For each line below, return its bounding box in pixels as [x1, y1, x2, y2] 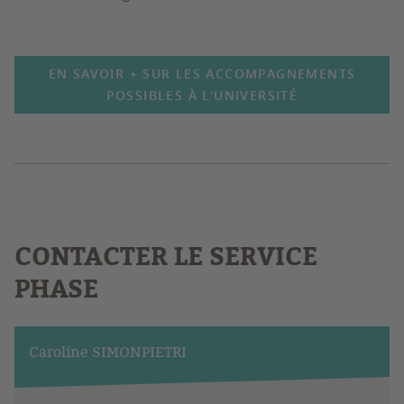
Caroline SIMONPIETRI [29, 342, 187, 362]
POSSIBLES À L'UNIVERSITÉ [106, 87, 298, 104]
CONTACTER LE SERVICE [14, 237, 317, 275]
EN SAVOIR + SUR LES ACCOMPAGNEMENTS [48, 65, 356, 82]
